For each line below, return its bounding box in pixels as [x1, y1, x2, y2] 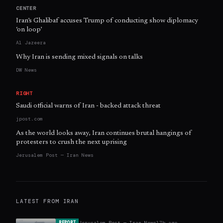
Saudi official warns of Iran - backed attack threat [16, 103, 161, 110]
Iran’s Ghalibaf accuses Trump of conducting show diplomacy [16, 17, 198, 25]
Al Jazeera [16, 39, 46, 46]
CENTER [16, 5, 36, 12]
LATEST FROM [16, 198, 63, 205]
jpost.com [16, 115, 43, 122]
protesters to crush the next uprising [16, 139, 127, 146]
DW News [16, 67, 37, 74]
